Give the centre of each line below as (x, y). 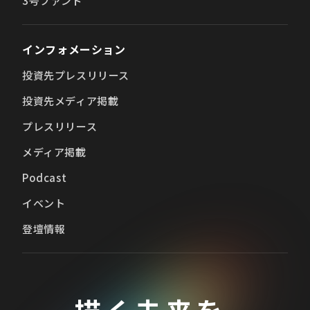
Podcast (45, 178)
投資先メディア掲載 (71, 101)
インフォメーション (74, 49)
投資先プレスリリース (76, 75)
